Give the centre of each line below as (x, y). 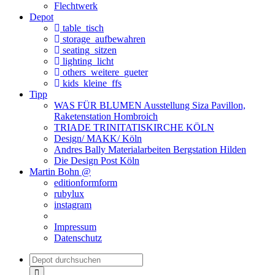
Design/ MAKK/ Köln (98, 138)
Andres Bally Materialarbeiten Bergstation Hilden (150, 149)
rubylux (69, 193)
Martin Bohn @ (60, 171)
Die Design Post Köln (97, 160)
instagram (73, 204)
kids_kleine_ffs (91, 83)
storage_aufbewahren (103, 39)
